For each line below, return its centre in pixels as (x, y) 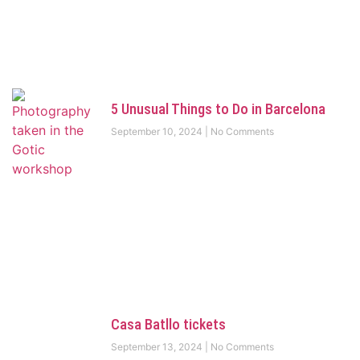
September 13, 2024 (157, 346)
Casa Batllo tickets (168, 324)
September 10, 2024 (157, 132)
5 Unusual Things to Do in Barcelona (218, 109)
